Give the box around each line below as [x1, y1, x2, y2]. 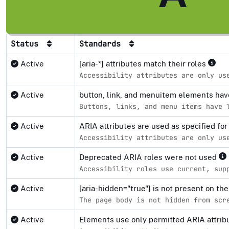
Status [11, 38, 43, 50]
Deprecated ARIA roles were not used [79, 153, 219, 162]
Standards [79, 38, 125, 50]
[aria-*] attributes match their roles [79, 59, 208, 68]
